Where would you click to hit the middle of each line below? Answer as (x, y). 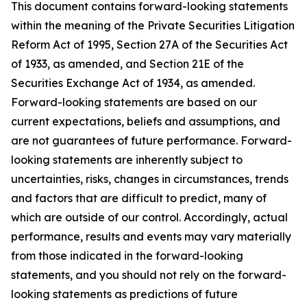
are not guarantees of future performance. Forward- (151, 140)
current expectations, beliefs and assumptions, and (146, 121)
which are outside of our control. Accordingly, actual (149, 217)
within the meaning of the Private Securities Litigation (153, 25)
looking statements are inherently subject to (127, 160)
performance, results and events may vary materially (151, 236)
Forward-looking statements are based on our (134, 102)
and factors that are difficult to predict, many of (139, 198)
